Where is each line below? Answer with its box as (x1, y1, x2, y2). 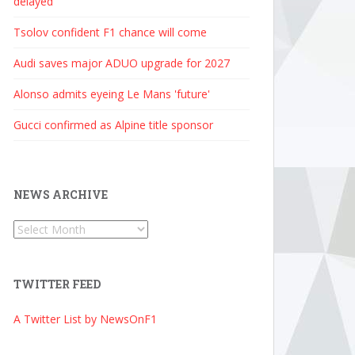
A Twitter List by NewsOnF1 (13, 311, 157, 326)
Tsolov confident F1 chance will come (13, 25, 207, 40)
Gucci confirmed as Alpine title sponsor (13, 117, 213, 132)
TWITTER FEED (13, 277, 101, 292)
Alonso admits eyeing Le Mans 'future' (13, 86, 210, 101)
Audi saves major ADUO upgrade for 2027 (13, 55, 230, 71)
